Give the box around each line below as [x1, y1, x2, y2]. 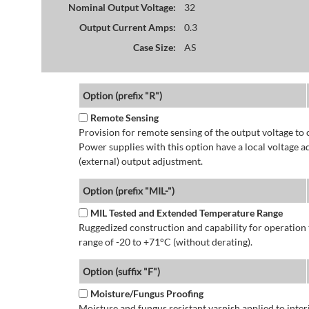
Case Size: [132, 41, 176, 53]
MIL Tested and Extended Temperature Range [90, 207, 283, 219]
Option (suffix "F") [82, 266, 160, 278]
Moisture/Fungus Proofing [90, 288, 203, 300]
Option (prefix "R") [82, 90, 162, 102]
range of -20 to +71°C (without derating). [78, 236, 252, 248]
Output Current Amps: [79, 21, 176, 33]
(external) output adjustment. [78, 155, 203, 168]
